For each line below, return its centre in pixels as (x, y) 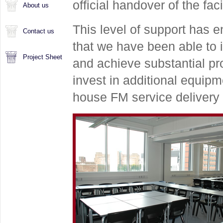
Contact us (39, 31)
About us (36, 5)
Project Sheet (43, 57)
